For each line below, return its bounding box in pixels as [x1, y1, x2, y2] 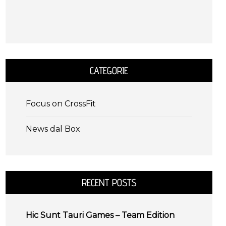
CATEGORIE [90, 64, 128, 77]
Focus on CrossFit [26, 98, 96, 108]
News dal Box [26, 124, 80, 134]
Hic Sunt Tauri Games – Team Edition [26, 210, 175, 220]
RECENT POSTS [81, 176, 137, 189]
